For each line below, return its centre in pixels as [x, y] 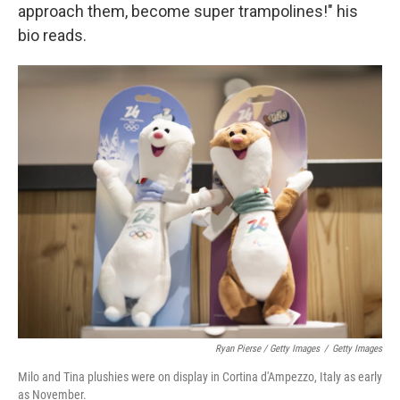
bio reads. [52, 35]
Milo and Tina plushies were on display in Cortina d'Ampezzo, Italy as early [200, 377]
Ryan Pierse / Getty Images [267, 349]
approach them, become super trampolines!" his [188, 11]
